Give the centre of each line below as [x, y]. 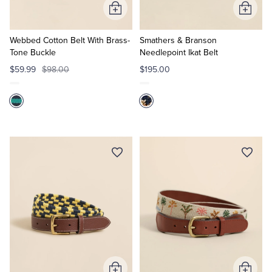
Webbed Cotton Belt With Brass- [70, 40]
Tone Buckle [33, 53]
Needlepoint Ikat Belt [178, 53]
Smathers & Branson [178, 40]
